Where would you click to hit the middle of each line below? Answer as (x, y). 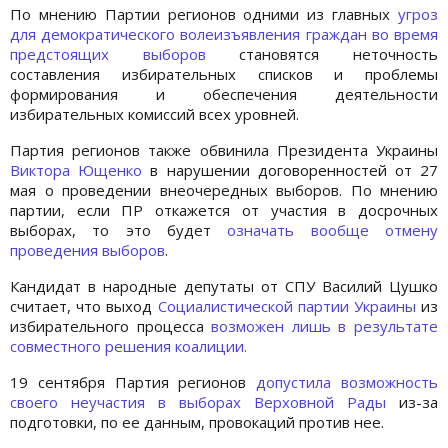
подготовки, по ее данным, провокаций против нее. (197, 422)
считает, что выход (84, 306)
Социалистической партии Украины (286, 306)
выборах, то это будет (119, 230)
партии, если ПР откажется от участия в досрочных (224, 210)
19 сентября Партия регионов (133, 382)
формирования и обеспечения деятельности (224, 94)
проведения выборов (87, 250)
